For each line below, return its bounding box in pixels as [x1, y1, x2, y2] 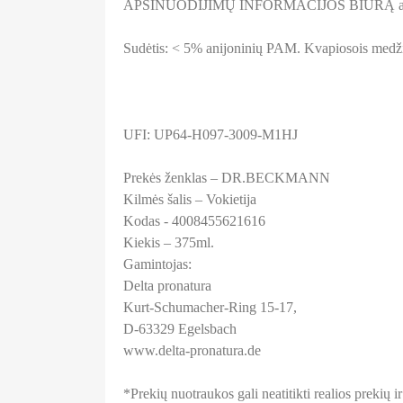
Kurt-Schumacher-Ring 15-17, [123, 300, 297, 315]
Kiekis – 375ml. [123, 235, 214, 250]
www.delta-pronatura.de [123, 343, 261, 358]
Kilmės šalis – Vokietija [123, 192, 256, 207]
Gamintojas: [123, 256, 192, 272]
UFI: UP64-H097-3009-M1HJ [123, 127, 298, 142]
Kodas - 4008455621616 [123, 213, 265, 228]
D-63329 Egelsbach [123, 321, 237, 336]
